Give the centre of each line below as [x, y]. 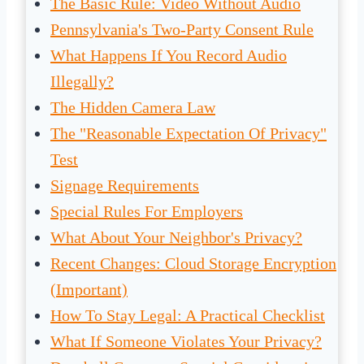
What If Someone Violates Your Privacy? [186, 342]
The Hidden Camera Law [133, 108]
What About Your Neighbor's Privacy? [176, 238]
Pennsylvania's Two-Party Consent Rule [182, 30]
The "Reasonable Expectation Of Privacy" [188, 134]
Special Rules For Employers [147, 212]
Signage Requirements [125, 186]
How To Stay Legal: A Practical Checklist [188, 316]
